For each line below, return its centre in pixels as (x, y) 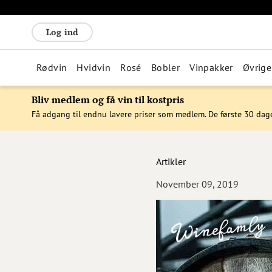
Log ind (62, 32)
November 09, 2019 (197, 184)
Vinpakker (211, 67)
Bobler (165, 67)
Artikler (171, 161)
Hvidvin (94, 67)
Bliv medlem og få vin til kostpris (108, 100)
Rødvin (52, 67)
